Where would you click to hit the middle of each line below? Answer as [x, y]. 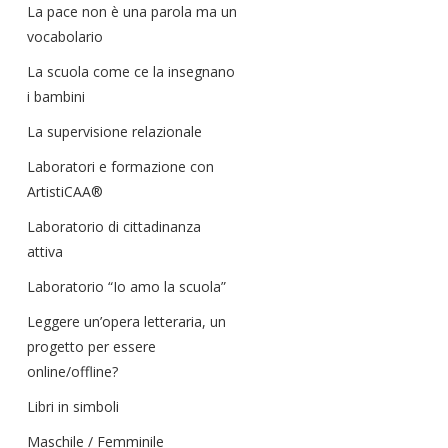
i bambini [56, 96]
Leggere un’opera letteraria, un [126, 321]
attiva [45, 251]
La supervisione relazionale [114, 131]
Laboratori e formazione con [120, 166]
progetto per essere [91, 346]
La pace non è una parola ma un [132, 11]
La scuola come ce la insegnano [131, 71]
